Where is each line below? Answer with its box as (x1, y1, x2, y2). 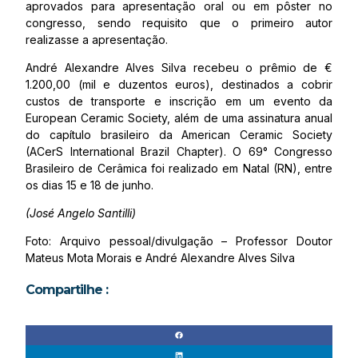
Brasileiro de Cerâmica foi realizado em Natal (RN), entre (26, 161, 332, 175)
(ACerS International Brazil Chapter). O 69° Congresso (26, 145, 332, 158)
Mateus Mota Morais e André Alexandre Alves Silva (26, 251, 295, 265)
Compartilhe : (26, 282, 108, 297)
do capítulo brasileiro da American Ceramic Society (26, 128, 332, 141)
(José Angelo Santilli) (26, 206, 136, 220)
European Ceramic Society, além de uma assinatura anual (26, 111, 332, 125)
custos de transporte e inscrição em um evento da (26, 94, 332, 108)
